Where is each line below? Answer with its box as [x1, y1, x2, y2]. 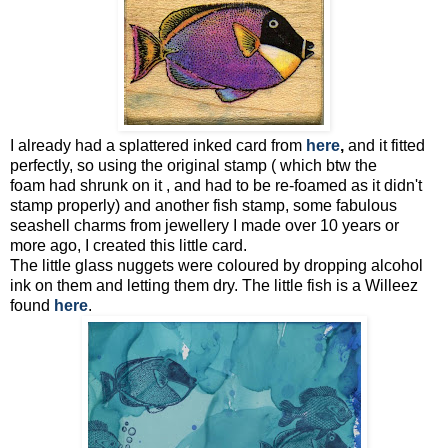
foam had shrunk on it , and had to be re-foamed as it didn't [10, 176, 422, 194]
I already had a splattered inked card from [10, 136, 306, 154]
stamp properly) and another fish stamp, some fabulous [10, 196, 397, 214]
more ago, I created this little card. [10, 236, 247, 254]
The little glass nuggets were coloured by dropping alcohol [10, 256, 423, 274]
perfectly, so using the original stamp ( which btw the [10, 156, 377, 174]
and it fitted [344, 136, 425, 154]
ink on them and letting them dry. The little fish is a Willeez [10, 276, 418, 294]
